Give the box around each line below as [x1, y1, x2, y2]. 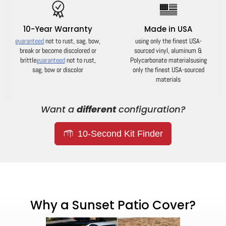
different [76, 103, 116, 116]
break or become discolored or [19, 46, 96, 55]
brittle [20, 55, 36, 65]
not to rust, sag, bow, [44, 36, 100, 46]
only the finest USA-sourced [132, 65, 204, 75]
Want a [40, 103, 77, 116]
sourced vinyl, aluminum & [134, 46, 202, 55]
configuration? [116, 103, 186, 116]
